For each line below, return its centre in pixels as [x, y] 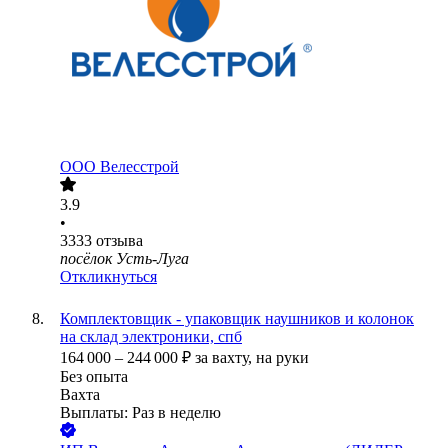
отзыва [119, 241]
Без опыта [94, 377]
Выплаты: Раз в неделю [140, 413]
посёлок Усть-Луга [124, 259]
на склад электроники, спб [151, 337]
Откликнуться [108, 277]
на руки [282, 358]
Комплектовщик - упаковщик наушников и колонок [237, 319]
